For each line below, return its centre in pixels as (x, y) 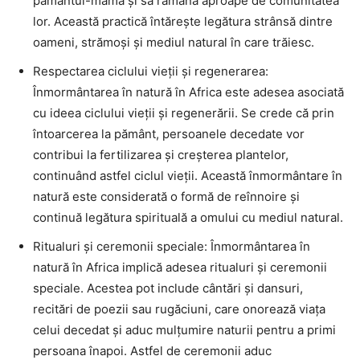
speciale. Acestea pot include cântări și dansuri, (168, 288)
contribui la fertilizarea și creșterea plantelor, (161, 155)
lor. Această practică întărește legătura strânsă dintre (183, 22)
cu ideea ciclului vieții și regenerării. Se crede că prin (184, 113)
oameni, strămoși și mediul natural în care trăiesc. (174, 43)
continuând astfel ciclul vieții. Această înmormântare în (188, 176)
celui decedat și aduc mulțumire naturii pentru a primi (184, 330)
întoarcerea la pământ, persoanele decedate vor (169, 134)
